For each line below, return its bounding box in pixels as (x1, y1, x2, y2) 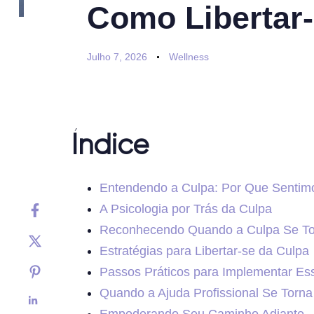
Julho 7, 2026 (86, 51, 147, 63)
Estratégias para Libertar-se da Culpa (100, 244, 309, 259)
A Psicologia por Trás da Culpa (100, 202, 272, 217)
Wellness (168, 51, 209, 63)
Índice (71, 132, 149, 161)
